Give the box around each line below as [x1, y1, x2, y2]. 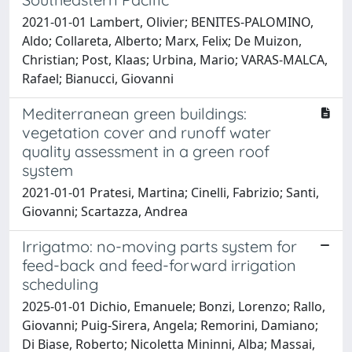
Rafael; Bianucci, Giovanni [22, 70, 174, 87]
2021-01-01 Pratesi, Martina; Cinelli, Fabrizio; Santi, [22, 184, 319, 201]
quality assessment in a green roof [22, 141, 269, 161]
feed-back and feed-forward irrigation [22, 255, 296, 275]
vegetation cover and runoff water [22, 123, 271, 142]
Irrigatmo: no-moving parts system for [22, 236, 297, 256]
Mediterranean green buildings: [22, 104, 247, 123]
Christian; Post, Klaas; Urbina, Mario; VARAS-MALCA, [22, 51, 328, 68]
